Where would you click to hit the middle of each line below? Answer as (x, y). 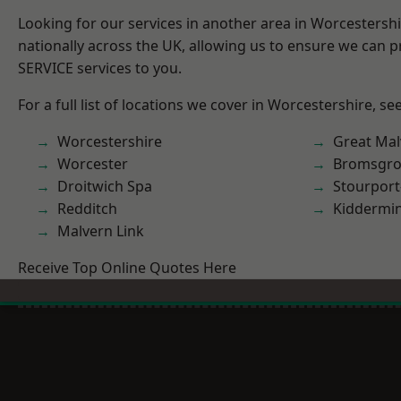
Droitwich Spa (105, 186)
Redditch (87, 209)
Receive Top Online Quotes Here (127, 268)
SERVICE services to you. (100, 68)
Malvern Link (101, 231)
